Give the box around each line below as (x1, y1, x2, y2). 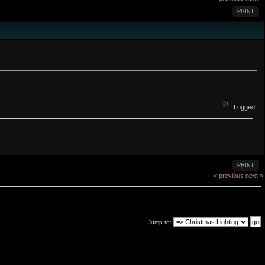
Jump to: (148, 218, 172, 225)
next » (245, 172, 263, 180)
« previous (213, 172, 244, 180)
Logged (232, 104, 256, 111)
